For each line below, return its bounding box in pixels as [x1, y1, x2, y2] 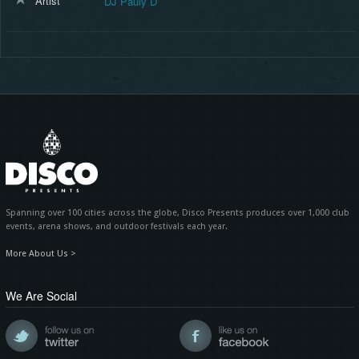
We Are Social [5, 288, 77, 305]
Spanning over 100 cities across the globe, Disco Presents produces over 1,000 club [5, 208, 349, 219]
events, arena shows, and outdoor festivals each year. [5, 221, 228, 232]
